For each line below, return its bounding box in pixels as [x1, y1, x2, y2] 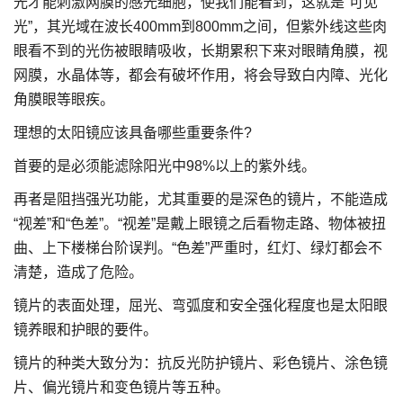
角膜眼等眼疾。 [13, 92, 114, 107]
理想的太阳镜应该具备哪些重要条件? [13, 125, 252, 140]
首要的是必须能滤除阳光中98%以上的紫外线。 [13, 158, 316, 174]
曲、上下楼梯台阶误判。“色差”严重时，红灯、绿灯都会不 [13, 240, 382, 255]
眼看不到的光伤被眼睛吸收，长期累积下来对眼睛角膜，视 [13, 43, 388, 58]
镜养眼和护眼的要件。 [13, 322, 157, 337]
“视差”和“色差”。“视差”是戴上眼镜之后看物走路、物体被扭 [13, 216, 386, 231]
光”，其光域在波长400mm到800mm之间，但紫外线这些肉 [13, 19, 387, 34]
